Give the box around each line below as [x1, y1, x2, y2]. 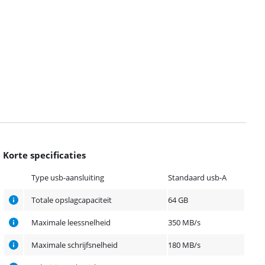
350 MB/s [168, 217, 201, 228]
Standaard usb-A [168, 172, 227, 183]
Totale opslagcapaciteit [31, 195, 112, 205]
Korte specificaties [3, 149, 86, 161]
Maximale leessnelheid [31, 217, 111, 228]
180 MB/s [168, 240, 201, 250]
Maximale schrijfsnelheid [31, 240, 118, 250]
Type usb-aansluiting [31, 172, 105, 183]
